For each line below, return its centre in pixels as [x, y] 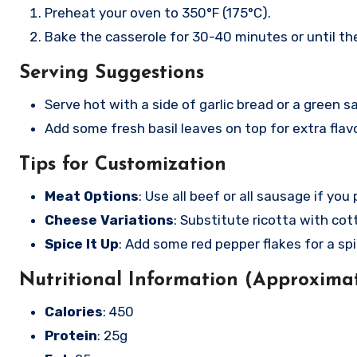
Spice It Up [82, 244]
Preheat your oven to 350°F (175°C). [158, 13]
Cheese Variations [109, 220]
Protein [71, 335]
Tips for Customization [123, 165]
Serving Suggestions [112, 73]
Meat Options [92, 196]
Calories [74, 312]
